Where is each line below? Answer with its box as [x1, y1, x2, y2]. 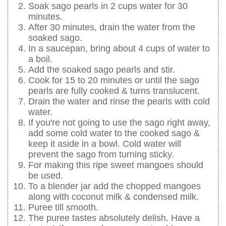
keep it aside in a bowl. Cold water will [28, 139, 181, 149]
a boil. [28, 54, 52, 65]
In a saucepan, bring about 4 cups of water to [28, 43, 210, 54]
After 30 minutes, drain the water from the [28, 22, 195, 33]
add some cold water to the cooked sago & [28, 128, 200, 139]
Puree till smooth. [28, 202, 98, 213]
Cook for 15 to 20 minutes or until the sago [28, 75, 199, 86]
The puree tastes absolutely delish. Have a [28, 213, 200, 223]
